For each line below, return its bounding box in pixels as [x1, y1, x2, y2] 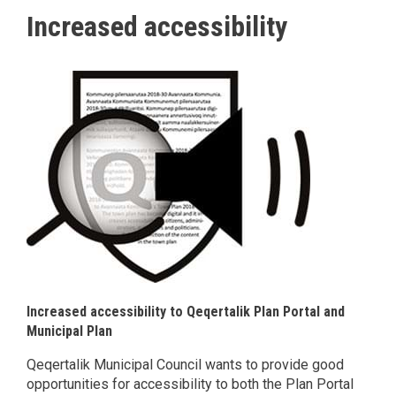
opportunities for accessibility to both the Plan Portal [27, 376, 354, 393]
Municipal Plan [27, 323, 112, 340]
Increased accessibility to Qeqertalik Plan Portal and [27, 303, 345, 321]
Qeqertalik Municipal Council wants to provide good [27, 356, 344, 374]
